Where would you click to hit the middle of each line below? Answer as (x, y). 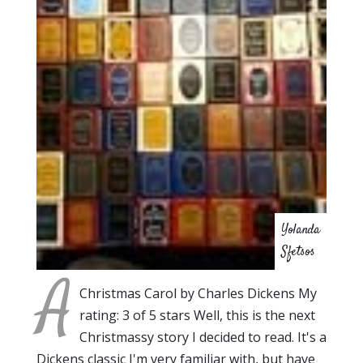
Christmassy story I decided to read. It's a (203, 337)
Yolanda (301, 230)
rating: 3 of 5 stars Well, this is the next (197, 315)
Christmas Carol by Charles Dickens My (198, 293)
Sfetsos (298, 252)
